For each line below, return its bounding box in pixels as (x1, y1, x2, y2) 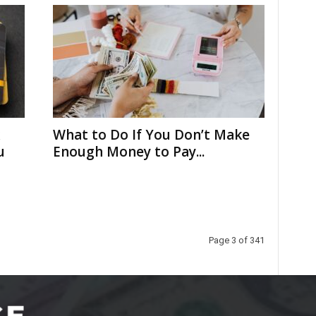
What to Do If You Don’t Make (52, 126, 250, 144)
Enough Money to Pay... (52, 142, 205, 161)
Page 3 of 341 (208, 235, 265, 245)
